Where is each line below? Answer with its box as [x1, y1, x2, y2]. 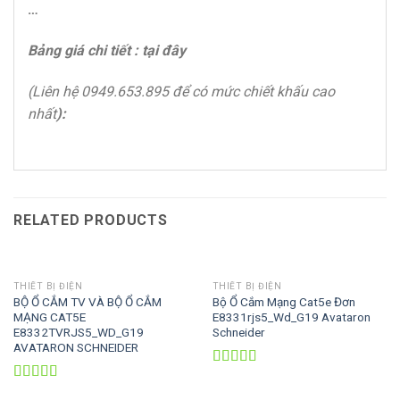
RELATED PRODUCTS [13, 212, 168, 229]
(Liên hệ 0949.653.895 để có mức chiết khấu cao [28, 82, 335, 100]
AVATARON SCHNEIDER [12, 339, 138, 354]
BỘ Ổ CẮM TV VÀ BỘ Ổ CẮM [12, 294, 162, 309]
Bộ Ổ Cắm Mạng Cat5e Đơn [212, 294, 355, 309]
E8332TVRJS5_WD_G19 [12, 324, 144, 339]
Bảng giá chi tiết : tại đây [28, 41, 186, 59]
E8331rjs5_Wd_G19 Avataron [212, 309, 371, 324]
